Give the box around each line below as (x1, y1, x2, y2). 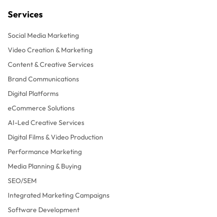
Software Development (8, 205, 79, 214)
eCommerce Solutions (8, 104, 75, 112)
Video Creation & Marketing (8, 46, 93, 54)
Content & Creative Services (8, 60, 93, 69)
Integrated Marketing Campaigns (8, 191, 109, 200)
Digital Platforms (8, 89, 59, 98)
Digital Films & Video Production (8, 133, 103, 141)
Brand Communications (8, 75, 79, 83)
